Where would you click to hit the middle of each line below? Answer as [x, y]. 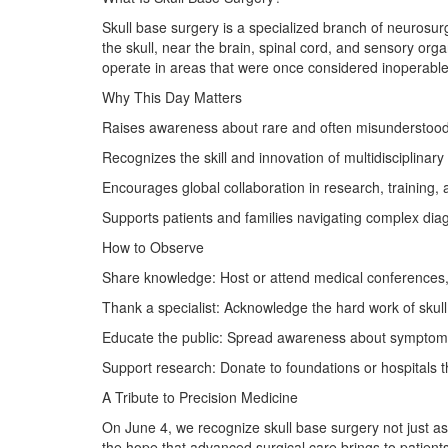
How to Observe [153, 247]
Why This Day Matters [172, 97]
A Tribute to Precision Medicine [200, 397]
